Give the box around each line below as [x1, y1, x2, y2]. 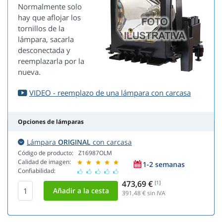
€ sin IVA [141, 189, 166, 198]
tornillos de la [18, 23, 64, 34]
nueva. [18, 67, 41, 77]
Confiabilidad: [18, 166, 55, 175]
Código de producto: [18, 149, 73, 158]
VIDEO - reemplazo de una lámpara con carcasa [29, 88, 191, 98]
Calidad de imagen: [18, 158, 71, 166]
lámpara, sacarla [18, 34, 74, 45]
